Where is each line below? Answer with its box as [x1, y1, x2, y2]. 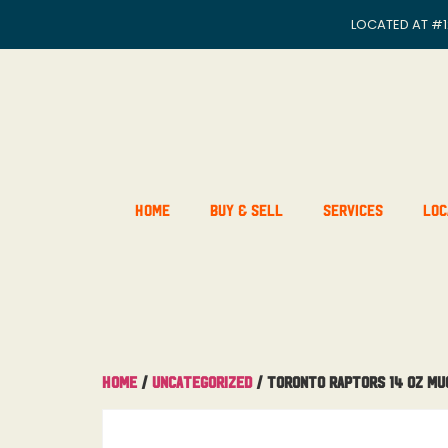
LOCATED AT [351, 15, 431, 34]
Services [322, 201, 383, 217]
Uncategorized [152, 373, 252, 389]
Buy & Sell [209, 201, 283, 217]
